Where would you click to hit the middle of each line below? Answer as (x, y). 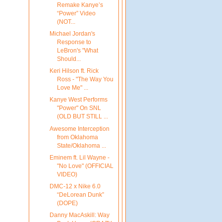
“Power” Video (76, 14)
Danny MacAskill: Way (79, 215)
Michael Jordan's (72, 34)
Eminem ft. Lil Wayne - (79, 157)
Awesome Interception (79, 129)
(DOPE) (67, 203)
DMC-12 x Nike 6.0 (75, 186)
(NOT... (66, 22)
